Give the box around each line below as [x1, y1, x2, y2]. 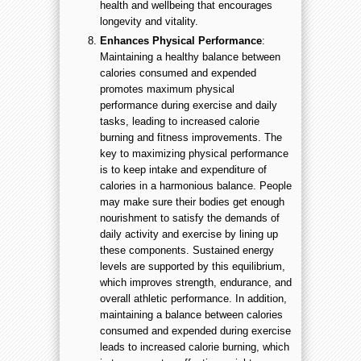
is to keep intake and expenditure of [100, 163, 267, 176]
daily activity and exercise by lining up [100, 227, 278, 240]
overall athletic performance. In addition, [100, 292, 287, 305]
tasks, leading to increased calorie [100, 114, 259, 127]
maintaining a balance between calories [100, 308, 283, 321]
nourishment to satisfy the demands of [100, 211, 280, 224]
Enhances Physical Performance [100, 34, 262, 47]
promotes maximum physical [100, 82, 234, 95]
